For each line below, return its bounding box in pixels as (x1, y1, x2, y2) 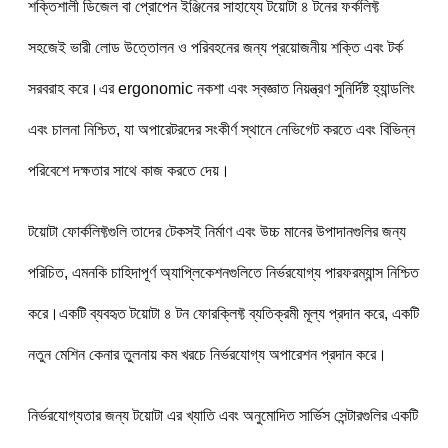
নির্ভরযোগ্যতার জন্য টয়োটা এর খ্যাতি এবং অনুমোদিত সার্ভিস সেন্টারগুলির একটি (27, 406, 418, 424)
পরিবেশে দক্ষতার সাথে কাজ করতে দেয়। (27, 161, 230, 179)
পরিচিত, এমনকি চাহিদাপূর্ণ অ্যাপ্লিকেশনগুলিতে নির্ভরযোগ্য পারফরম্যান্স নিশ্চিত (27, 263, 419, 281)
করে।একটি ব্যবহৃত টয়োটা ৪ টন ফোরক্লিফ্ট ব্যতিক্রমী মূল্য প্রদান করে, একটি (27, 304, 419, 322)
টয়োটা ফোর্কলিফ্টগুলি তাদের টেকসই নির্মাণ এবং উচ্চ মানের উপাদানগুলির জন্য (27, 222, 406, 240)
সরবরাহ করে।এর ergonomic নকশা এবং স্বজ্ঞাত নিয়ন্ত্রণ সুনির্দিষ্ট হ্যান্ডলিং (27, 79, 415, 97)
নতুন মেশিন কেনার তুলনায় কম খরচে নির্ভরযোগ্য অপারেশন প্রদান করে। (27, 345, 387, 363)
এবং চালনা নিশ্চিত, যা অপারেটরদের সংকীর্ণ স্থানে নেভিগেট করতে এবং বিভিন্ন (27, 120, 415, 138)
